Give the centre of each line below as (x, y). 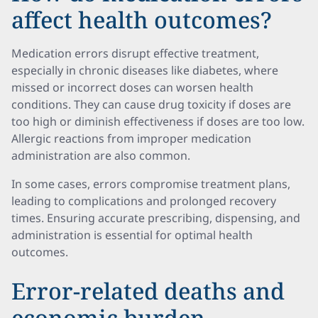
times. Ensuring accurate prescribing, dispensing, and (156, 218)
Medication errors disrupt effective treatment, (135, 53)
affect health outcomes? (142, 20)
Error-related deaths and (148, 291)
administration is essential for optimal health (132, 235)
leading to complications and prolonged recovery (144, 201)
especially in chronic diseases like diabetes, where (145, 70)
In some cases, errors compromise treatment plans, (151, 184)
